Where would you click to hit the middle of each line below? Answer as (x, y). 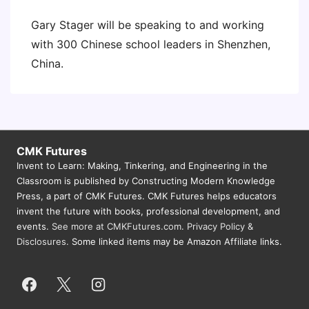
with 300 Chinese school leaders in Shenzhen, (151, 44)
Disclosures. (43, 241)
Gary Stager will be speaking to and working (148, 25)
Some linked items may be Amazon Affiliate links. (176, 241)
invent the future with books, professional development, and (148, 211)
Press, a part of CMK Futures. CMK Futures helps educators (147, 196)
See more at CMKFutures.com (117, 226)
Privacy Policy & (220, 226)
